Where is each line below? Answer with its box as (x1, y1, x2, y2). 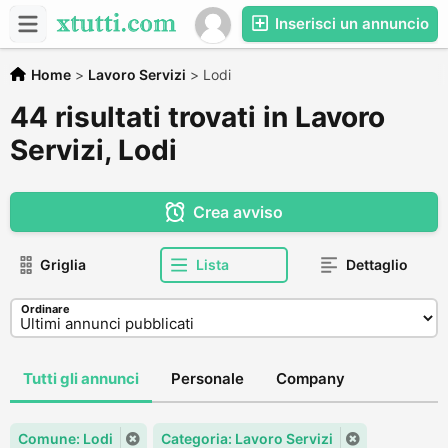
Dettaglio (345, 256, 408, 273)
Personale (171, 369, 244, 388)
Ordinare (21, 302, 70, 316)
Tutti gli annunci (23, 369, 139, 388)
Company (276, 369, 345, 388)
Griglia (40, 256, 86, 273)
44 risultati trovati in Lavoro (10, 100, 385, 134)
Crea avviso (192, 202, 283, 222)
